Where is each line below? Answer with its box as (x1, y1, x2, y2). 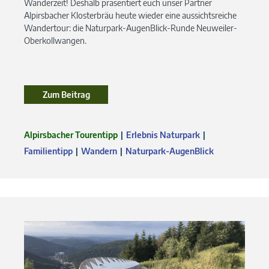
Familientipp (24, 146, 73, 157)
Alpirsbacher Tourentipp (24, 130, 118, 141)
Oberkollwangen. (24, 35, 86, 46)
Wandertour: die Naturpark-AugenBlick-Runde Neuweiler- (24, 23, 237, 34)
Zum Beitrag (42, 89, 90, 100)
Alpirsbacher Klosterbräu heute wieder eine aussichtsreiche (24, 10, 237, 21)
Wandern (81, 146, 117, 157)
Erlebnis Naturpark (126, 130, 200, 141)
